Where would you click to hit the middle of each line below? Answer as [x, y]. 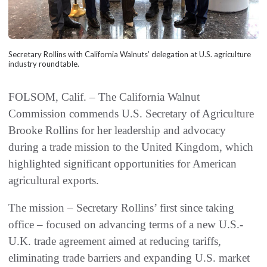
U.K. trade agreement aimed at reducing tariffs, [115, 241]
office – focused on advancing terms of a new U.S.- [126, 224]
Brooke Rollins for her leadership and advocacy [117, 130]
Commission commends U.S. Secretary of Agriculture [131, 113]
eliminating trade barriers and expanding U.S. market [129, 257]
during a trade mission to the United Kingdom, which [131, 147]
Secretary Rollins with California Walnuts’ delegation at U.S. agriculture [130, 54]
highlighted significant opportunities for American [122, 163]
